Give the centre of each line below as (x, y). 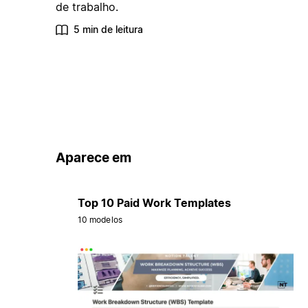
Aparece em (93, 158)
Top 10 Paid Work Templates (154, 202)
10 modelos (100, 219)
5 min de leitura (108, 30)
